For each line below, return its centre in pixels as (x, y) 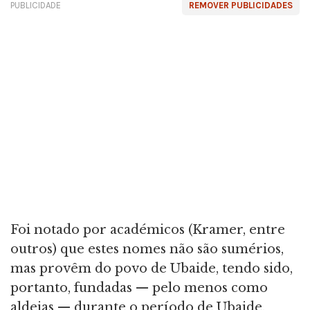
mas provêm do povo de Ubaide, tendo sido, (152, 268)
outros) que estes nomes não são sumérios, (147, 249)
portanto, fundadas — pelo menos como (139, 288)
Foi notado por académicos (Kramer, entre (148, 229)
